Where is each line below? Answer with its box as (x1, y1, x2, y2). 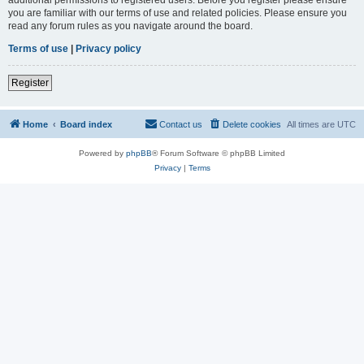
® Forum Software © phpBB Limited (152, 148, 285, 158)
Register (11, 76, 49, 89)
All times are (287, 119, 337, 129)
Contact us (159, 119, 202, 129)
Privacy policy (76, 42, 141, 54)
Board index (60, 119, 112, 129)
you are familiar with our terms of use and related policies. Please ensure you (8, 6, 347, 19)
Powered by (79, 148, 126, 158)
